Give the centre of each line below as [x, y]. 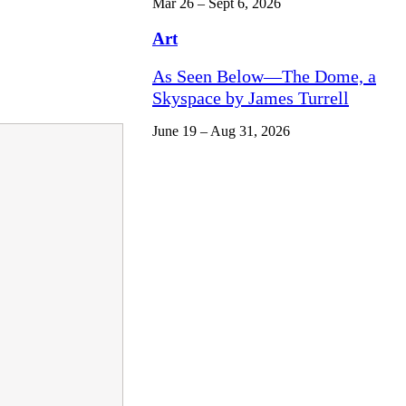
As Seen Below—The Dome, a [264, 77]
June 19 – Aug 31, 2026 [221, 131]
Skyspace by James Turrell [251, 98]
